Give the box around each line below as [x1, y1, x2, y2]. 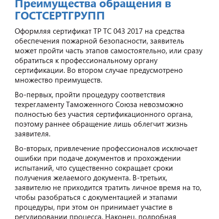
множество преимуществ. [15, 74, 102, 85]
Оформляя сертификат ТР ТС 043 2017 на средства [15, 25, 185, 36]
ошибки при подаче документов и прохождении [15, 153, 181, 163]
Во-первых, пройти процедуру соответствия [15, 89, 165, 99]
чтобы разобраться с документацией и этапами [15, 192, 177, 202]
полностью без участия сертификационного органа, [15, 109, 193, 119]
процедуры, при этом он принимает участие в [15, 201, 173, 212]
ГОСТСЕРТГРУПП [15, 7, 105, 22]
